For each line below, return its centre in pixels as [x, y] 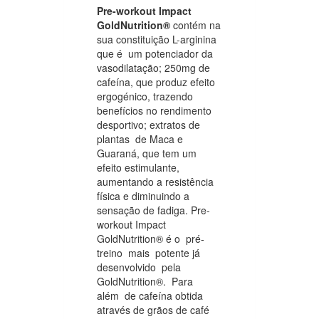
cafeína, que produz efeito [157, 82]
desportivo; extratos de [148, 124]
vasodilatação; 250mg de [153, 67]
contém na [195, 25]
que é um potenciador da [155, 53]
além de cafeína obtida [150, 295]
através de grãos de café [153, 309]
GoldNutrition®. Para [146, 281]
